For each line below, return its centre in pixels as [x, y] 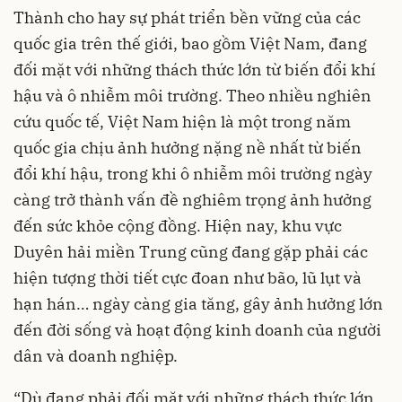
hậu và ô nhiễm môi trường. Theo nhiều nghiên [192, 96]
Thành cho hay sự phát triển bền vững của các [187, 18]
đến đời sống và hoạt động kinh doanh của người [197, 330]
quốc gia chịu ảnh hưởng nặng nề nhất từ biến [188, 148]
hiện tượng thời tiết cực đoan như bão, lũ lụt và [188, 278]
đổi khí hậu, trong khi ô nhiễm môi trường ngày [193, 174]
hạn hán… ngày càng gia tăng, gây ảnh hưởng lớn [198, 304]
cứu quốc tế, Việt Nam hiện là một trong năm [182, 122]
